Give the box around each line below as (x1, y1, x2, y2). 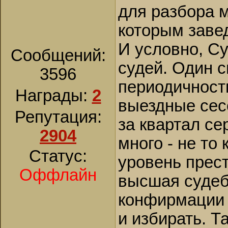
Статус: (29, 147, 87, 165)
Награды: (15, 87, 92, 105)
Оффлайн (19, 166, 97, 184)
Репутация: (14, 108, 102, 126)
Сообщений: (10, 46, 106, 65)
